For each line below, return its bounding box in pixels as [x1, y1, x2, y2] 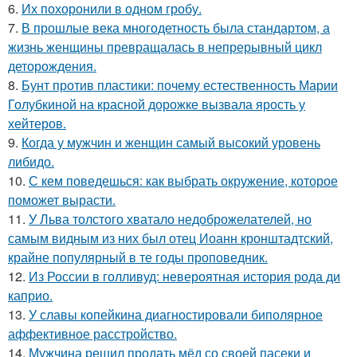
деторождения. [8, 56, 96, 75]
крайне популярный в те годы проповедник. [8, 247, 268, 266]
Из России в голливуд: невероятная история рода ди [29, 266, 340, 285]
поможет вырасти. [8, 190, 116, 209]
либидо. [8, 151, 54, 171]
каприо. [8, 285, 53, 304]
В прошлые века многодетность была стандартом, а [22, 18, 330, 37]
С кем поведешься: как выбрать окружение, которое [29, 171, 338, 190]
